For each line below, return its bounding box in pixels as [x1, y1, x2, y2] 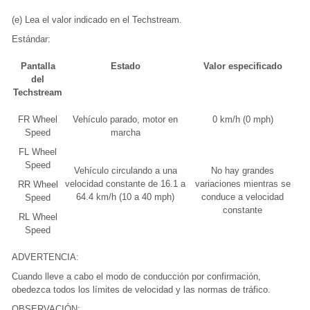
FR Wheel [18, 114, 57, 125]
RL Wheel [18, 212, 57, 223]
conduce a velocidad [201, 192, 284, 203]
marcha [110, 127, 140, 138]
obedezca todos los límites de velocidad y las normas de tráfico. [12, 284, 271, 295]
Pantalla [20, 61, 55, 72]
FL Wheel [19, 147, 57, 158]
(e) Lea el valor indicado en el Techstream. [12, 15, 182, 26]
